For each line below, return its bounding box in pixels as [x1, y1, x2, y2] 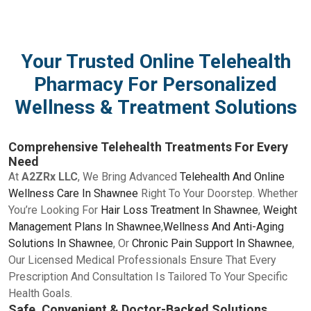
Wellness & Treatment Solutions [14, 96, 297, 119]
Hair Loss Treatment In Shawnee [101, 203, 258, 217]
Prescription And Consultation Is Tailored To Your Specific [8, 270, 287, 284]
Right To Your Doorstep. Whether [138, 187, 298, 201]
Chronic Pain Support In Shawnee [132, 237, 292, 251]
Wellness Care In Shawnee [8, 187, 138, 201]
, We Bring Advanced [78, 170, 180, 184]
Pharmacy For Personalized [34, 73, 277, 96]
